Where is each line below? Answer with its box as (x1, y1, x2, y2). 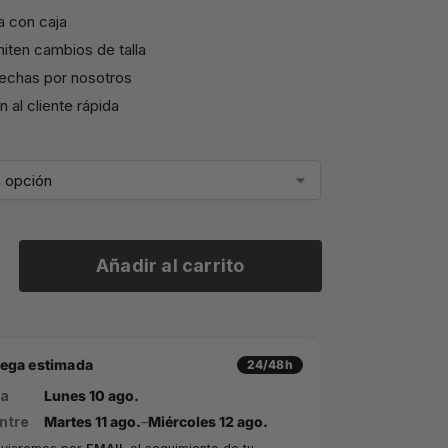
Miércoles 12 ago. (147, 412, 268, 430)
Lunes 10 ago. (43, 386, 139, 404)
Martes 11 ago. (43, 412, 141, 430)
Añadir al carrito (96, 255, 245, 277)
